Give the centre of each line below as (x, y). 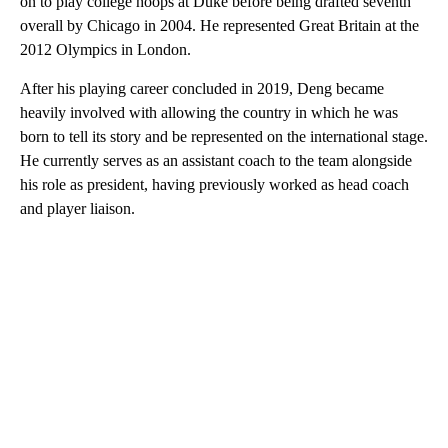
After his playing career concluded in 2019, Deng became (202, 89)
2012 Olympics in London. (105, 50)
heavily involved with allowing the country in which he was (209, 113)
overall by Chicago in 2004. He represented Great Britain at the (219, 26)
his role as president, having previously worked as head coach (214, 185)
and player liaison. (77, 209)
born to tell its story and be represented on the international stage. (224, 137)
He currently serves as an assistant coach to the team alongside (216, 161)
